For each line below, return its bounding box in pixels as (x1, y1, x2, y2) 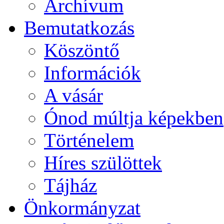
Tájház (44, 174, 97, 196)
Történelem (44, 129, 134, 151)
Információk (44, 62, 141, 84)
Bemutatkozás (24, 17, 134, 39)
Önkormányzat (24, 197, 140, 219)
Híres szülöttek (44, 152, 162, 174)
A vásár (44, 84, 103, 106)
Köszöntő (44, 39, 119, 61)
